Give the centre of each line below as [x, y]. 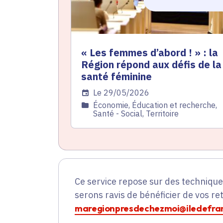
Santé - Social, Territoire [136, 114]
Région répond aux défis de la [151, 65]
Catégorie [99, 105]
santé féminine [116, 77]
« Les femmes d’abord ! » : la [150, 53]
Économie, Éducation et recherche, [155, 105]
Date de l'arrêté [110, 93]
